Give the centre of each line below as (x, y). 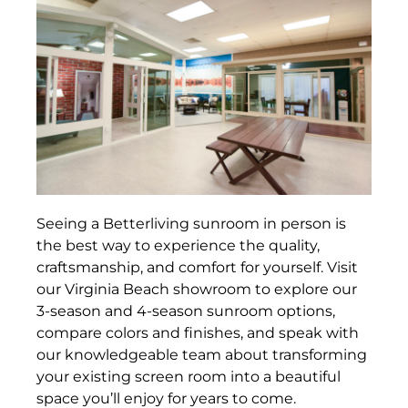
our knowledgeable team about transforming (202, 355)
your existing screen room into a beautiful (189, 377)
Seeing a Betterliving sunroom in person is (191, 224)
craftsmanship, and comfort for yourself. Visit (197, 268)
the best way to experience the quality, (178, 246)
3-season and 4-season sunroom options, (186, 311)
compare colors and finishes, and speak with (198, 333)
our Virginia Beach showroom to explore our (197, 290)
